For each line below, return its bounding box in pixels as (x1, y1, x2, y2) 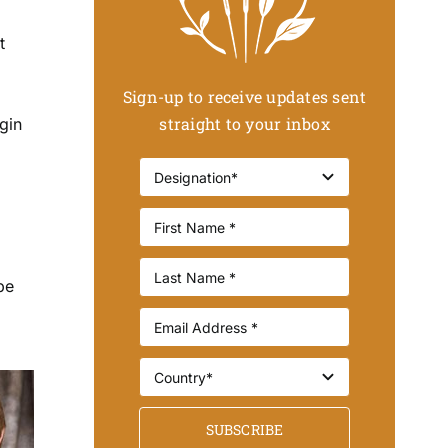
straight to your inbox (159, 113, 330, 135)
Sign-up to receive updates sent (122, 86, 367, 108)
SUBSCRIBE (205, 420, 284, 440)
